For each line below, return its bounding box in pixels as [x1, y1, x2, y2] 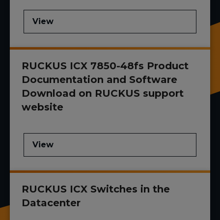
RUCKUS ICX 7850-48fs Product [22, 60, 189, 72]
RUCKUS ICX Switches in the [22, 183, 170, 195]
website [22, 101, 63, 113]
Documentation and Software [22, 74, 177, 86]
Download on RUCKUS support [22, 87, 184, 100]
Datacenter [22, 197, 81, 209]
